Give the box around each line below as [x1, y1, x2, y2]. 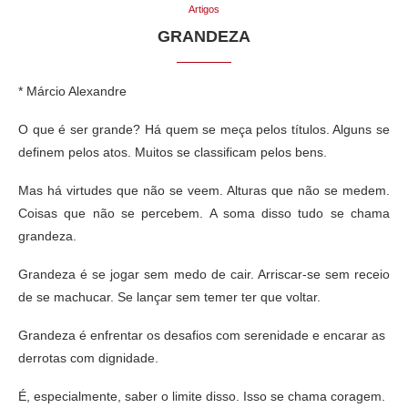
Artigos [189, 4, 219, 15]
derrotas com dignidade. [18, 351, 158, 366]
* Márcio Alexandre [18, 84, 127, 99]
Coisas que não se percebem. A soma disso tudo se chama [18, 206, 390, 221]
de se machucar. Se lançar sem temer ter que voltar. [18, 290, 321, 305]
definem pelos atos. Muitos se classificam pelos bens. [18, 145, 327, 160]
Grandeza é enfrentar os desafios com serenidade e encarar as [18, 328, 385, 343]
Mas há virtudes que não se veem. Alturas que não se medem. [18, 183, 390, 199]
